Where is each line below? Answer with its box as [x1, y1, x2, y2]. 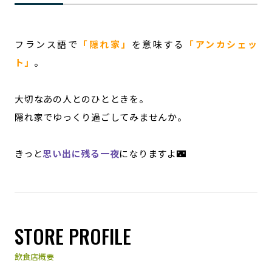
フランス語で [15, 38, 79, 50]
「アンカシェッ [185, 38, 258, 50]
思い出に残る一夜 [42, 147, 120, 160]
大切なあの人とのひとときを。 [15, 92, 149, 105]
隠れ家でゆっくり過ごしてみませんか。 [15, 110, 187, 123]
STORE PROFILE [15, 222, 131, 250]
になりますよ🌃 [119, 147, 186, 160]
